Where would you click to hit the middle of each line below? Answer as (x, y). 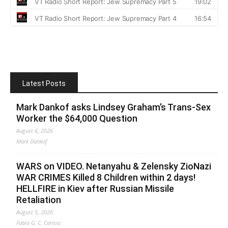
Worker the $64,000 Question (77, 118)
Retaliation (39, 199)
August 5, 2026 (35, 212)
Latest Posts (44, 83)
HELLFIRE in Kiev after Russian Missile (95, 188)
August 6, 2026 (35, 130)
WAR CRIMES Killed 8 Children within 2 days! (106, 177)
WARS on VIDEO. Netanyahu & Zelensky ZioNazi (114, 166)
